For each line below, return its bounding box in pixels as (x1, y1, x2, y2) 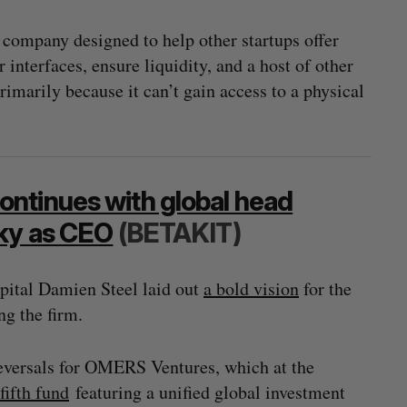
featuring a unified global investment (69, 380, 345, 404)
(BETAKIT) (113, 217, 241, 249)
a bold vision (203, 276, 299, 301)
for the (299, 276, 352, 301)
